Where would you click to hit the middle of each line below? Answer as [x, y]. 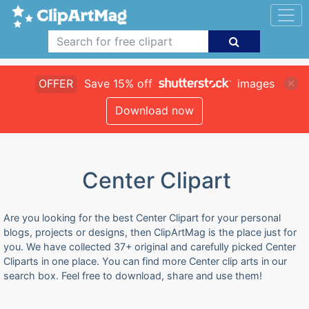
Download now [154, 110]
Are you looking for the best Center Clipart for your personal [142, 218]
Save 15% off [118, 83]
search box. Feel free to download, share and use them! [133, 276]
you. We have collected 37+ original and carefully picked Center [150, 247]
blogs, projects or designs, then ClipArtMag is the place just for [150, 232]
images [254, 83]
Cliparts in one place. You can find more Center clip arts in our [145, 261]
